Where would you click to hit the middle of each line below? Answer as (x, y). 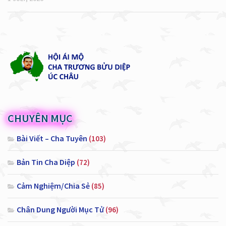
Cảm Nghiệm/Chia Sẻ (53, 185)
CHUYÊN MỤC (40, 118)
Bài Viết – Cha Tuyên (52, 138)
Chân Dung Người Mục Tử (60, 209)
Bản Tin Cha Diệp (46, 162)
